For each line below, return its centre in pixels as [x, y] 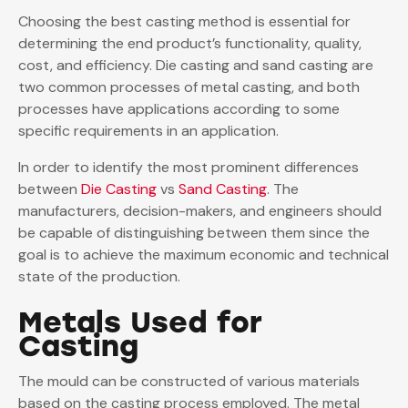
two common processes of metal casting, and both [189, 87]
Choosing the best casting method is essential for [184, 22]
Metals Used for [140, 323]
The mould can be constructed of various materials [189, 382]
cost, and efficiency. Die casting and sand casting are [196, 66]
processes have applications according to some [179, 109]
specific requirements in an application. [150, 131]
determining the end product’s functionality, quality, [190, 44]
